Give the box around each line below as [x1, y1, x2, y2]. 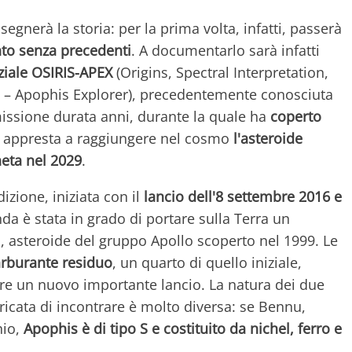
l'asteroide [233, 129, 302, 148]
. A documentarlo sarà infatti [131, 41, 320, 60]
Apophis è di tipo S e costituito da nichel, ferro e [24, 319, 342, 339]
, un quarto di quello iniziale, [112, 253, 302, 273]
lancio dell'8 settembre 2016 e [144, 187, 342, 207]
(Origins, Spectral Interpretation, [112, 63, 328, 82]
